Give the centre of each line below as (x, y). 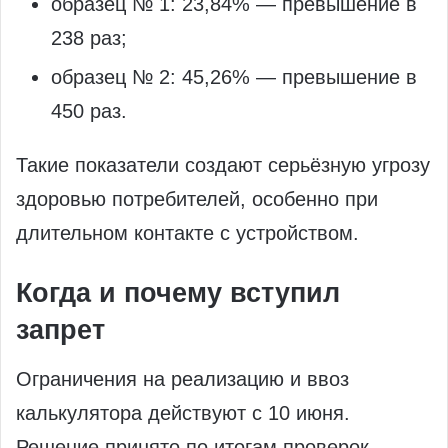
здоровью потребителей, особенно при (197, 198)
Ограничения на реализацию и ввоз (182, 379)
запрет (60, 329)
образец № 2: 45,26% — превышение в (234, 76)
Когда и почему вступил (178, 292)
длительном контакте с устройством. (187, 232)
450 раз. (89, 110)
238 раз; (89, 37)
